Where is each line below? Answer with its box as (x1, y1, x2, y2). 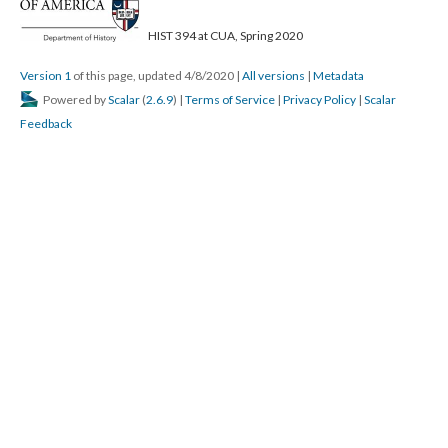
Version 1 (20, 67, 71, 83)
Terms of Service (185, 91, 275, 107)
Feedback (20, 115, 72, 131)
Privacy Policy (283, 91, 356, 107)
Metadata (313, 67, 364, 83)
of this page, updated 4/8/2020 (71, 67, 236, 83)
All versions (242, 67, 305, 83)
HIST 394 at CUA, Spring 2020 (146, 27, 303, 43)
